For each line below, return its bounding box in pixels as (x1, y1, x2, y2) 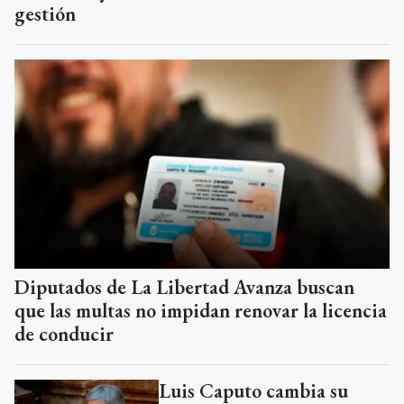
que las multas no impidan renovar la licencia (14, 298, 387, 325)
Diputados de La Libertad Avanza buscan (14, 274, 354, 301)
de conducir (14, 321, 114, 348)
